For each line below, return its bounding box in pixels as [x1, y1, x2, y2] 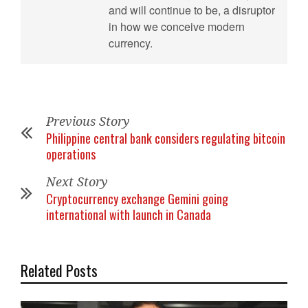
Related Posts [21, 258, 98, 281]
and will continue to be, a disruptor [109, 1, 275, 18]
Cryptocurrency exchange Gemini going [46, 189, 228, 208]
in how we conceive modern [109, 18, 245, 34]
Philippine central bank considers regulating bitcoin [46, 129, 285, 147]
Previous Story [46, 113, 130, 129]
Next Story [46, 174, 108, 189]
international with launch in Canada [46, 205, 211, 223]
